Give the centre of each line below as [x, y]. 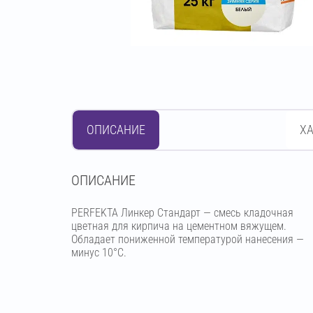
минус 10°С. [99, 253]
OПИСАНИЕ [103, 180]
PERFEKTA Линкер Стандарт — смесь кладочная [182, 213]
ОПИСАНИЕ [116, 130]
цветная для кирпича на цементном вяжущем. [179, 226]
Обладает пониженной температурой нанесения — [188, 239]
